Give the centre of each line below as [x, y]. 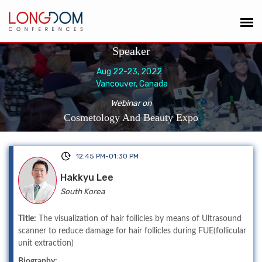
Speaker [131, 51]
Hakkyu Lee [87, 177]
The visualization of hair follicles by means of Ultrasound [139, 218]
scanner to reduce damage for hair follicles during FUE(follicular [132, 231]
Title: [27, 218]
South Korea [82, 191]
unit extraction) [46, 243]
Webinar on [131, 103]
